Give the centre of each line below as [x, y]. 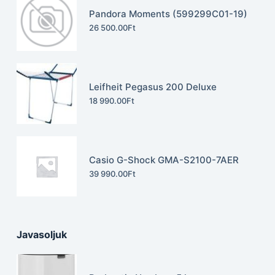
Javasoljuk [41, 235]
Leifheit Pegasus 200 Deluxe [153, 87]
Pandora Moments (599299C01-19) [168, 14]
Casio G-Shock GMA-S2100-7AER [164, 160]
